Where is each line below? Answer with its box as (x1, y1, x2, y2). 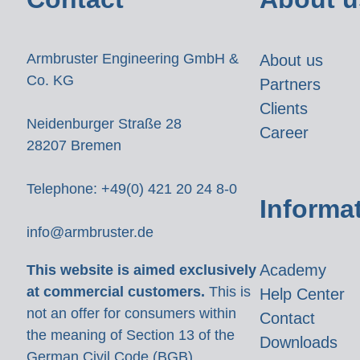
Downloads (260, 333, 338, 351)
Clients (260, 100, 309, 117)
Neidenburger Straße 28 (27, 116, 182, 132)
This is (209, 284, 251, 300)
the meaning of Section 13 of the (27, 327, 235, 343)
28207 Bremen (27, 137, 121, 153)
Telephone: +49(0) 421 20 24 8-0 (27, 181, 237, 197)
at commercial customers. (27, 284, 209, 300)
